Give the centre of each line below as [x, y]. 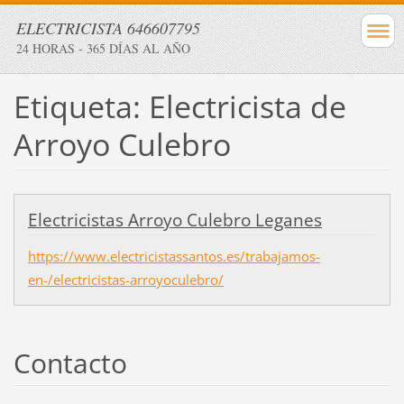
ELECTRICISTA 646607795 [108, 28]
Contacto [70, 363]
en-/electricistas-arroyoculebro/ [125, 279]
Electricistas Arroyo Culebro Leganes [174, 220]
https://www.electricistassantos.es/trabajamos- [174, 256]
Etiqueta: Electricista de [179, 106]
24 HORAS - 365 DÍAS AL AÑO [103, 48]
